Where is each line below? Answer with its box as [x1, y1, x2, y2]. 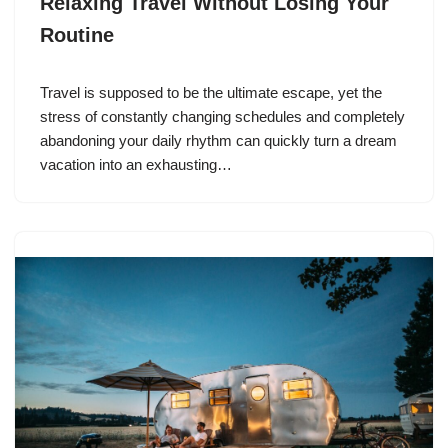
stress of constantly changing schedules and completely [40, 108, 405, 126]
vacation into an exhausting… [40, 156, 236, 174]
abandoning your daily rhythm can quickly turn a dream [40, 132, 397, 150]
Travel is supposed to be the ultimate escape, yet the [40, 84, 382, 102]
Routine [40, 24, 114, 47]
